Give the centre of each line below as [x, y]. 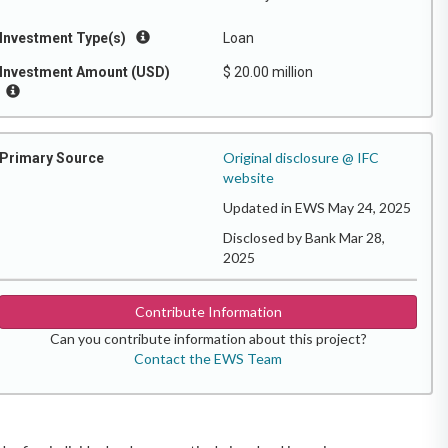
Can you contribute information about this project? [208, 338]
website [248, 177]
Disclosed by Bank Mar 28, [304, 237]
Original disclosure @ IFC [301, 157]
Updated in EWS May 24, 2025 [317, 207]
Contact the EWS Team [208, 358]
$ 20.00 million [268, 72]
